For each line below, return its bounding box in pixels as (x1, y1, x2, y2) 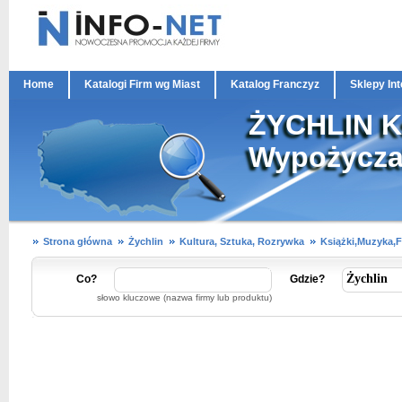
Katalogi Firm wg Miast (84, 78, 200, 91)
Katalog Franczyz (231, 78, 319, 91)
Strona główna (43, 236, 112, 247)
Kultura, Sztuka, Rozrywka (179, 236, 304, 247)
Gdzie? (290, 273, 325, 285)
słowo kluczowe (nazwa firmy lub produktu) (97, 293, 272, 302)
